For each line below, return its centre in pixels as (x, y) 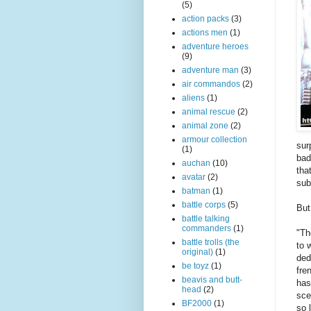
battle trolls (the (211, 242)
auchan (196, 163)
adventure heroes (215, 47)
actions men (205, 33)
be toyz (195, 266)
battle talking (206, 219)
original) (197, 252)
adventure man (210, 70)
